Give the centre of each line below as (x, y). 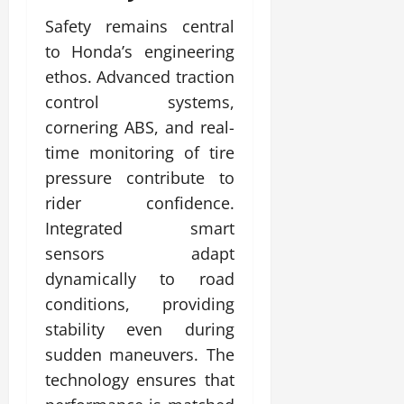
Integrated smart (140, 228)
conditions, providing (140, 303)
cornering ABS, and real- (140, 127)
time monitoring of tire (140, 152)
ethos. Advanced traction (140, 76)
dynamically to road (140, 278)
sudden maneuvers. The (140, 354)
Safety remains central (140, 26)
